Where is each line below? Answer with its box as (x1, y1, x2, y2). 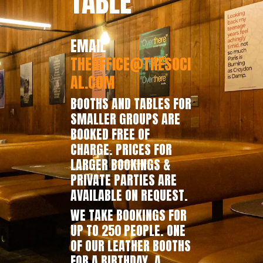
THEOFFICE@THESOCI (70, 52, 191, 76)
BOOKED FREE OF (70, 124, 150, 144)
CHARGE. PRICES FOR (70, 139, 172, 159)
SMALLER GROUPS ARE (70, 109, 180, 129)
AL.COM (70, 70, 115, 94)
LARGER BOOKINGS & (70, 154, 170, 174)
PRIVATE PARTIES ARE (70, 170, 177, 190)
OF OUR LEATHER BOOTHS (70, 235, 191, 255)
